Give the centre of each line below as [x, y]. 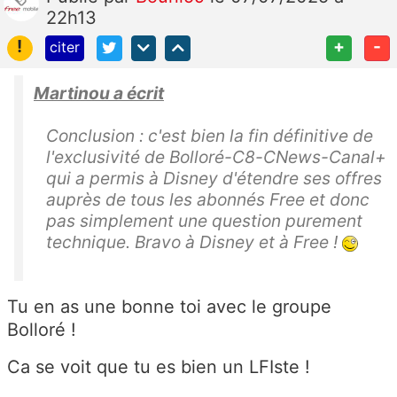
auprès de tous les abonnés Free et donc [208, 200]
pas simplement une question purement [204, 221]
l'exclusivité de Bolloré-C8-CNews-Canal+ [216, 157]
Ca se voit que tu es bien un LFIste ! [159, 367]
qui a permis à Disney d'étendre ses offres [214, 179]
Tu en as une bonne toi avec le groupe [169, 307]
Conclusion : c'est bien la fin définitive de [210, 136]
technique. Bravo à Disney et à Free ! [194, 242]
